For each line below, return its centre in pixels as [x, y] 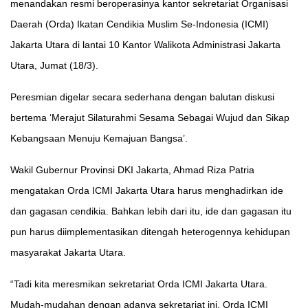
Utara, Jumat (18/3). [56, 66]
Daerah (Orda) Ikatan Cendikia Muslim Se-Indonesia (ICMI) [140, 24]
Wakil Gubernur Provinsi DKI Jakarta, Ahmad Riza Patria [132, 170]
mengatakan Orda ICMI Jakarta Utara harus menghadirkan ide [147, 191]
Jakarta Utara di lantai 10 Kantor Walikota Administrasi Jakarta [145, 45]
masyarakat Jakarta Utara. [68, 253]
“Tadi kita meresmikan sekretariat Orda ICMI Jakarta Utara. [139, 284]
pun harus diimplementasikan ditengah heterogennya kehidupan [150, 232]
